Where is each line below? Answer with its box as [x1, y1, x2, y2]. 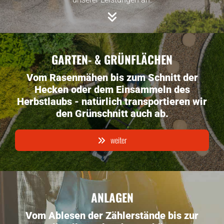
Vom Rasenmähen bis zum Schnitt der [26, 71, 198, 83]
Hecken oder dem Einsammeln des [34, 83, 190, 95]
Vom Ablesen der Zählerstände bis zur [25, 209, 198, 221]
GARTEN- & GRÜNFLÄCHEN [51, 51, 172, 68]
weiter [110, 134, 127, 146]
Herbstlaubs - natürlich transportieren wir [17, 95, 207, 107]
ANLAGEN [90, 189, 133, 206]
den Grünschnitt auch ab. [55, 107, 168, 119]
